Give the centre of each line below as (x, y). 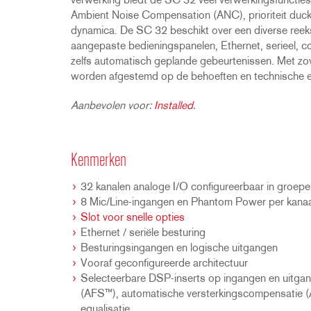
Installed (174, 106)
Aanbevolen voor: (112, 106)
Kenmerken (99, 161)
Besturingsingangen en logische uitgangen (179, 249)
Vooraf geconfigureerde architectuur (164, 264)
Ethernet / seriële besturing (143, 233)
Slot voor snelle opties (133, 218)
